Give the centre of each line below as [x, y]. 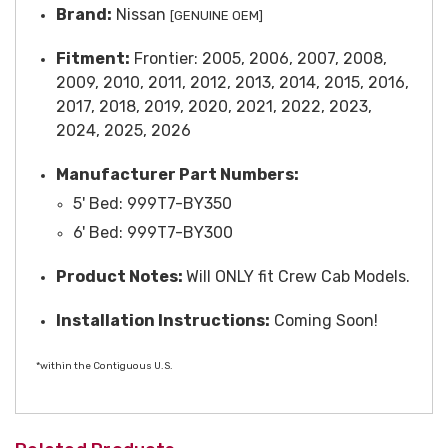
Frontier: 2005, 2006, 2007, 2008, [258, 59]
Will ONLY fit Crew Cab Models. [298, 277]
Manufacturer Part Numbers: [177, 175]
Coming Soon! [324, 321]
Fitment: [93, 59]
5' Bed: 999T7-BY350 [152, 204]
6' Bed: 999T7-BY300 [152, 233]
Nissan [141, 15]
